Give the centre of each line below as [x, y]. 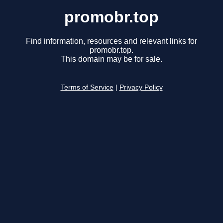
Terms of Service [87, 88]
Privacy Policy [141, 88]
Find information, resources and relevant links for [111, 41]
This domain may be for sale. [111, 59]
